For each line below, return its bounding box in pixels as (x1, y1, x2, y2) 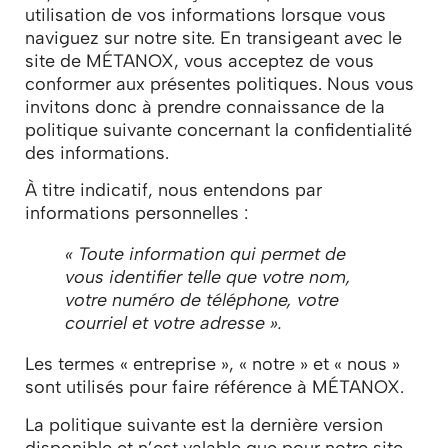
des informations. (25, 142, 169, 165)
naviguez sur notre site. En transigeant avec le (25, 27, 402, 50)
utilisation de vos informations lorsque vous (25, 4, 386, 27)
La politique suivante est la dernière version (25, 413, 383, 436)
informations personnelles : (25, 202, 248, 225)
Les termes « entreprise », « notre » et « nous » (25, 353, 400, 376)
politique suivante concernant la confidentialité (25, 119, 412, 142)
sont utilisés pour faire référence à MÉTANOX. (25, 376, 404, 399)
